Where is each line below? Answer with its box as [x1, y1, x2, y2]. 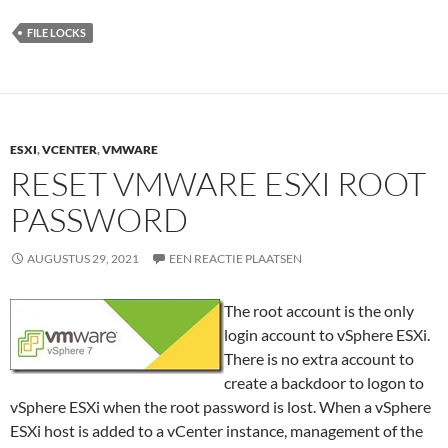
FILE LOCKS [27, 26, 86, 39]
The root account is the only [224, 301, 414, 320]
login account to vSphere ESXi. [224, 325, 430, 344]
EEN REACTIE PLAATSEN [169, 251, 302, 266]
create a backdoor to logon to [224, 373, 424, 392]
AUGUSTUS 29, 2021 [27, 251, 139, 266]
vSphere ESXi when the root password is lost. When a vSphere [10, 397, 431, 416]
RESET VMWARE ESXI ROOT [10, 163, 426, 204]
